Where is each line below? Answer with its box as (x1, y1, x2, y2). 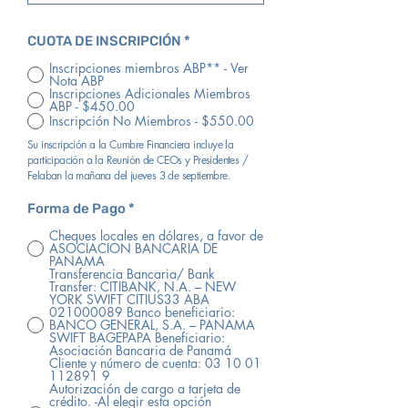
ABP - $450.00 (49, 97, 135, 115)
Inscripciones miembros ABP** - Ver (49, 59, 249, 76)
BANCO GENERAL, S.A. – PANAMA (49, 316, 255, 333)
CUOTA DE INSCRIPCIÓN (27, 33, 181, 49)
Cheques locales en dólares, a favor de (49, 227, 263, 244)
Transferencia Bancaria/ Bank (49, 265, 215, 282)
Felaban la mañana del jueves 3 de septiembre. (27, 168, 230, 183)
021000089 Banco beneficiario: (49, 303, 235, 321)
